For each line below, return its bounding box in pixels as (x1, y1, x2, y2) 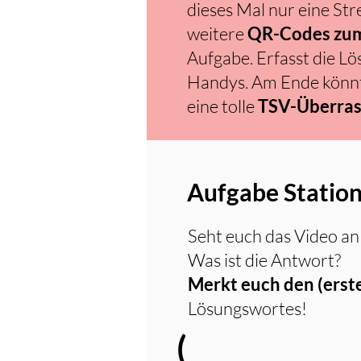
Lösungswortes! (188, 297, 307, 319)
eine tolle (187, 95, 258, 117)
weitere (187, 23, 247, 44)
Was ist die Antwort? (188, 249, 344, 271)
